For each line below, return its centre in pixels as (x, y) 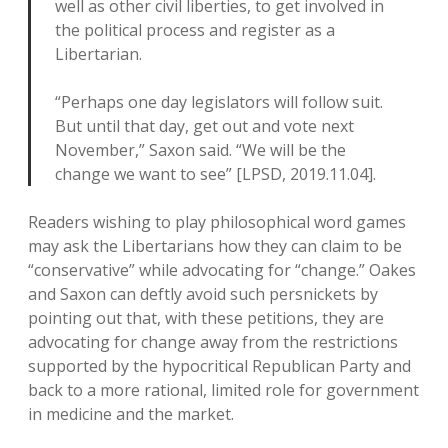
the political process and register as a (195, 30)
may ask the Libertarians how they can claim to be (215, 246)
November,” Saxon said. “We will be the (200, 150)
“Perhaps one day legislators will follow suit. (219, 102)
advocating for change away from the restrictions (213, 342)
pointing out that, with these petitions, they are (206, 318)
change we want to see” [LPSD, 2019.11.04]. (215, 174)
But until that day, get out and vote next (204, 126)
